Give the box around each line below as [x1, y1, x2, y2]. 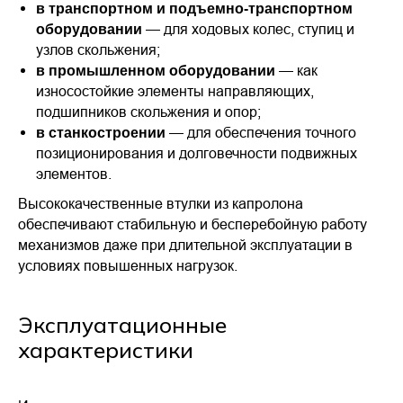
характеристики [18, 336, 193, 363]
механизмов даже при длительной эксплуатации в [18, 237, 353, 253]
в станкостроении [36, 125, 166, 140]
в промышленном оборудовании [36, 63, 275, 78]
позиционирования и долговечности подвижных [36, 145, 357, 161]
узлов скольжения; [36, 41, 160, 58]
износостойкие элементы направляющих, [36, 83, 314, 99]
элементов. [36, 166, 112, 182]
